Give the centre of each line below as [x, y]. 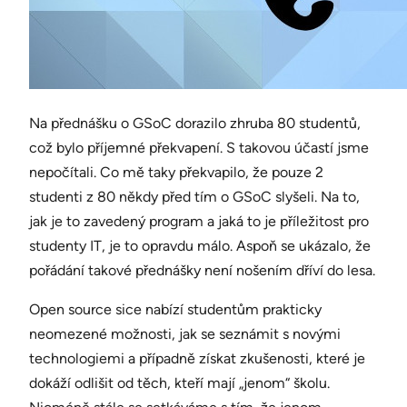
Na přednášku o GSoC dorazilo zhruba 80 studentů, [195, 124]
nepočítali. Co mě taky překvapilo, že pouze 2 [176, 173]
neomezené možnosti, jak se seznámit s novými [185, 334]
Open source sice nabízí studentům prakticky [175, 310]
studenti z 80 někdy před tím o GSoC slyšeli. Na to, [194, 197]
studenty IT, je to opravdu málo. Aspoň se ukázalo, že [200, 246]
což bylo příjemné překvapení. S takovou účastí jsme [199, 148]
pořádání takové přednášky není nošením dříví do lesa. [202, 271]
